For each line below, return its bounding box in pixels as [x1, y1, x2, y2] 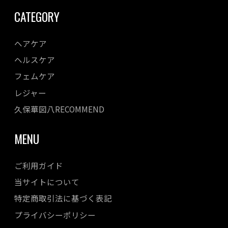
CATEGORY [14, 7, 60, 25]
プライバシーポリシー [14, 209, 96, 220]
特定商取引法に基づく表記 [14, 192, 112, 204]
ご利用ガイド [14, 159, 63, 171]
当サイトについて [14, 176, 79, 187]
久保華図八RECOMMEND [14, 103, 104, 115]
